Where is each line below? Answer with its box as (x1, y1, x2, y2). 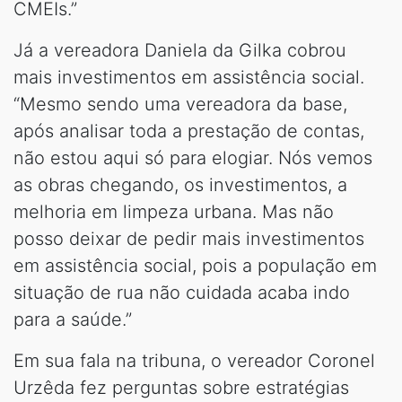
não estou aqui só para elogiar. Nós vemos (13, 146, 372, 169)
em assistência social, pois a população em (13, 254, 377, 276)
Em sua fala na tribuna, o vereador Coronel (13, 349, 375, 371)
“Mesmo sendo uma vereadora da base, (13, 92, 347, 115)
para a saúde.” (13, 308, 132, 330)
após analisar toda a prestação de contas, (13, 119, 364, 142)
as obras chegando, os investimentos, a (13, 173, 347, 196)
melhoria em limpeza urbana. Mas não (13, 200, 334, 223)
